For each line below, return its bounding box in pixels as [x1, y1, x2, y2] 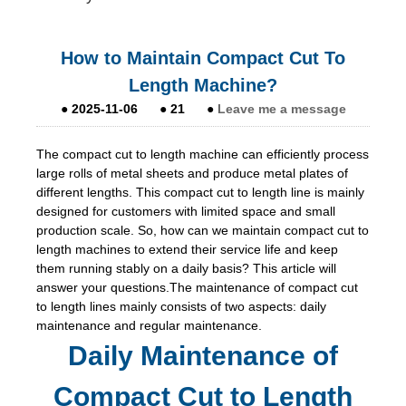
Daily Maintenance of [68, 340, 338, 371]
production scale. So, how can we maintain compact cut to [36, 222, 369, 237]
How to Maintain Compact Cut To [61, 47, 345, 68]
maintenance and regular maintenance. [36, 317, 262, 333]
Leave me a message [217, 101, 346, 116]
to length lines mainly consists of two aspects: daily [36, 298, 326, 314]
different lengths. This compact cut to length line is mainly [36, 184, 364, 199]
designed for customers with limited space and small [36, 203, 335, 218]
